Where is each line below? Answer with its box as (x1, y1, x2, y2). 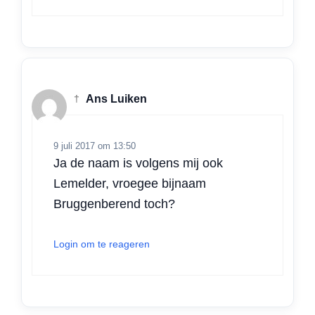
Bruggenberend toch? (53, 196, 175, 211)
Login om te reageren (53, 238, 150, 250)
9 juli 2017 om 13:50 (53, 140, 136, 151)
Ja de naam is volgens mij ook (53, 155, 223, 170)
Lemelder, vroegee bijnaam (53, 176, 206, 191)
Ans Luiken (84, 93, 147, 105)
